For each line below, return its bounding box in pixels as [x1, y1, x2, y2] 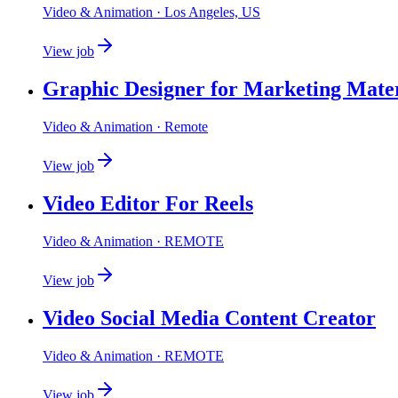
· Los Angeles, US [153, 4, 260, 20]
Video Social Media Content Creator [43, 306, 376, 330]
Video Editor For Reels [43, 192, 253, 216]
